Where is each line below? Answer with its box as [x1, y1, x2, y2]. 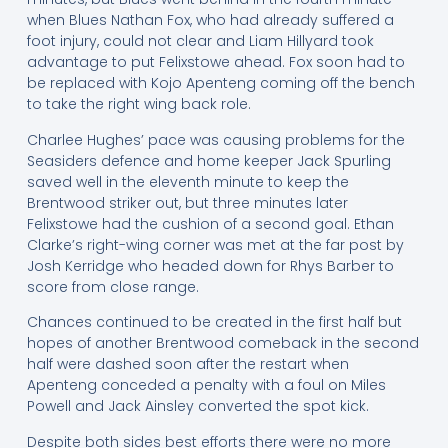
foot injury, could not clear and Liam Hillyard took [26, 31, 374, 52]
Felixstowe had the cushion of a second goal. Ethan [26, 213, 394, 234]
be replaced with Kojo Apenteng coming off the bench [26, 73, 415, 94]
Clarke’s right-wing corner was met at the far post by [26, 234, 404, 255]
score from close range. [26, 276, 199, 297]
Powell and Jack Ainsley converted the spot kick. [26, 396, 369, 417]
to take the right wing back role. [26, 94, 251, 115]
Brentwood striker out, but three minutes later [26, 192, 348, 213]
